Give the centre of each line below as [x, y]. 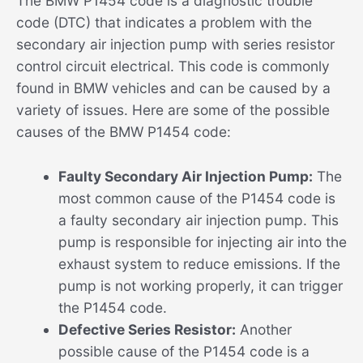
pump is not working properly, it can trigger [200, 285]
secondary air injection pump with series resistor [175, 45]
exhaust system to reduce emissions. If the [199, 263]
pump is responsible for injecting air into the [202, 241]
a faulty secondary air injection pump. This [198, 220]
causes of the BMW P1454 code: [124, 132]
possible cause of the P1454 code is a [184, 351]
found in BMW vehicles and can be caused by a [173, 88]
